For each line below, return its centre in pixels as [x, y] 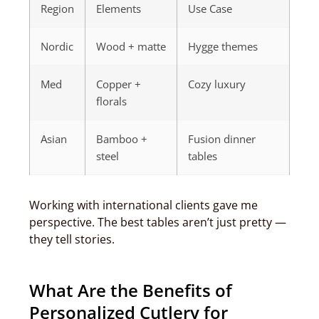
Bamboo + [122, 139]
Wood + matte [131, 46]
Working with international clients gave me [143, 205]
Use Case [210, 9]
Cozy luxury [217, 84]
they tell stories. [72, 239]
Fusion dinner [222, 139]
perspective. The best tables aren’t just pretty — [158, 222]
